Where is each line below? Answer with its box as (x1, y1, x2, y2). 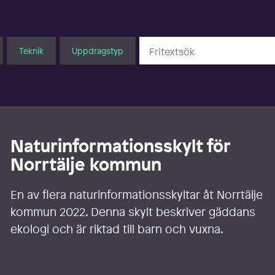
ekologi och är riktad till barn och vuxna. (10, 221, 224, 238)
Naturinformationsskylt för (10, 134, 231, 158)
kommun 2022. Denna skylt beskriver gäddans (10, 204, 256, 220)
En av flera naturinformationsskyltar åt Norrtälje (10, 187, 263, 203)
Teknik (18, 44, 44, 56)
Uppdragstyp (71, 44, 123, 56)
